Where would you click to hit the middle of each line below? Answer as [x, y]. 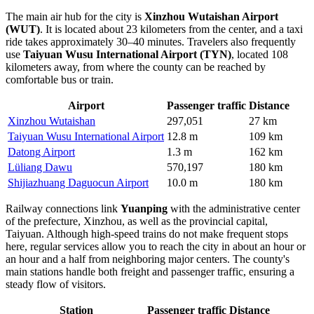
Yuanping [144, 208]
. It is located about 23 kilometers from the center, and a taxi [171, 29]
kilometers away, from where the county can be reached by [136, 67]
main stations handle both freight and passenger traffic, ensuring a [150, 271]
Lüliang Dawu [40, 167]
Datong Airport [41, 151]
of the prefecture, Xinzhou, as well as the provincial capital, [137, 221]
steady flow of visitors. [56, 284]
